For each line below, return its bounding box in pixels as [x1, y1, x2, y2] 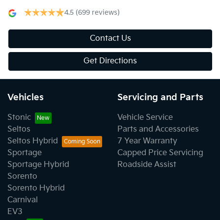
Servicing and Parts [117, 92, 203, 103]
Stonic [7, 112, 31, 122]
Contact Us [89, 33, 131, 43]
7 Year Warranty [117, 136, 177, 146]
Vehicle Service [117, 112, 173, 122]
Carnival [7, 195, 38, 205]
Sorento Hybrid [7, 183, 65, 193]
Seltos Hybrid [7, 136, 58, 146]
